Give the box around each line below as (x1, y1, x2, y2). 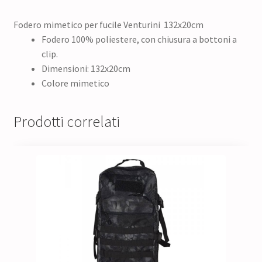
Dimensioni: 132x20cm (41, 62, 130, 74)
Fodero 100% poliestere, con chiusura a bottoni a (41, 33, 237, 45)
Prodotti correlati (13, 112, 120, 132)
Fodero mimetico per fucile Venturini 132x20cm (13, 18, 204, 30)
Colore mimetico (41, 77, 109, 89)
